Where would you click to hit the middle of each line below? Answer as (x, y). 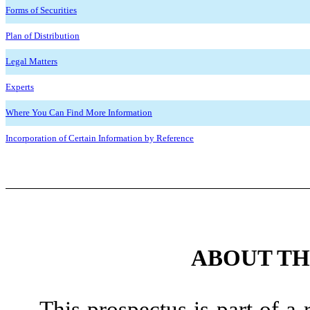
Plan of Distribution (43, 35)
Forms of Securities (41, 10)
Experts (20, 86)
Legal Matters (31, 61)
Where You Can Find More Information (79, 112)
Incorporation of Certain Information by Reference (100, 138)
